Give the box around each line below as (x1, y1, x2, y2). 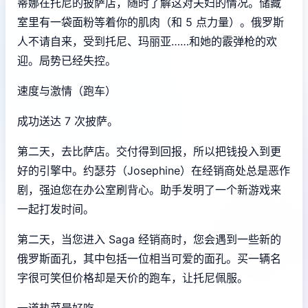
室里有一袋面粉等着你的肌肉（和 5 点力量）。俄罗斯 (17, 14, 284, 29)
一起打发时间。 (17, 201, 94, 216)
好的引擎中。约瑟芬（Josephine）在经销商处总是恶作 (17, 163, 290, 177)
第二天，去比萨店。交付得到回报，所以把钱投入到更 (17, 144, 281, 158)
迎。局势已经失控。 (17, 53, 116, 67)
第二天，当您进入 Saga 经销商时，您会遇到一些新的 (17, 232, 281, 246)
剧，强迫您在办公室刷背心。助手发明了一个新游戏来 (17, 182, 281, 197)
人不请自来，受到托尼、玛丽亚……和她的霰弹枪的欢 (17, 34, 277, 48)
